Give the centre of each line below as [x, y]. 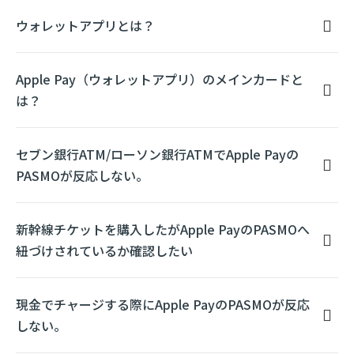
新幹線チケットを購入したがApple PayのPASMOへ [163, 229]
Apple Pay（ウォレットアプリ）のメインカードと [160, 79]
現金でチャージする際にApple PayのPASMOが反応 [163, 304]
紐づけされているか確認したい [104, 250]
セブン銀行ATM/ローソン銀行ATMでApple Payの [157, 154]
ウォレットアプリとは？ [85, 25]
